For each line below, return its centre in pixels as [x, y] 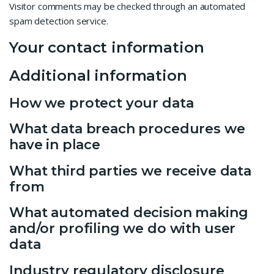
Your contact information [107, 47]
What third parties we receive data [130, 171]
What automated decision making [129, 213]
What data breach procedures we [127, 129]
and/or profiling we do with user [123, 229]
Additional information [98, 75]
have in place [55, 145]
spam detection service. [59, 20]
